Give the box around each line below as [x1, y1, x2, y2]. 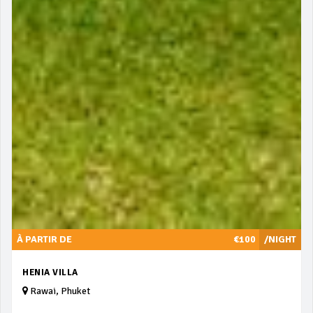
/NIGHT [264, 233, 296, 246]
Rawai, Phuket [28, 285, 90, 298]
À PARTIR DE [17, 233, 72, 246]
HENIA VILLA [22, 267, 78, 279]
